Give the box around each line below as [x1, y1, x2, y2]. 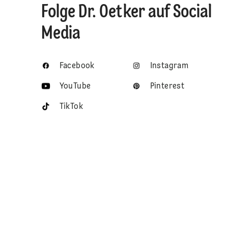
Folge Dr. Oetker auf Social [41, 4, 212, 22]
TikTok [59, 103, 83, 111]
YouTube [59, 82, 91, 91]
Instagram [150, 62, 189, 71]
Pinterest [150, 82, 185, 91]
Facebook [59, 62, 95, 71]
